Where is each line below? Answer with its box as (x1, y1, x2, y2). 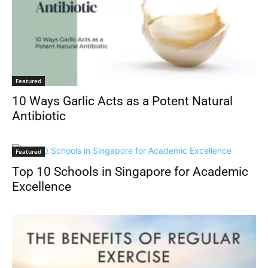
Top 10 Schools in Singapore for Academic (12, 164, 248, 179)
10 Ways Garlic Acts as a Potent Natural (12, 93, 233, 108)
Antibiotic (12, 108, 66, 123)
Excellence (12, 179, 71, 194)
